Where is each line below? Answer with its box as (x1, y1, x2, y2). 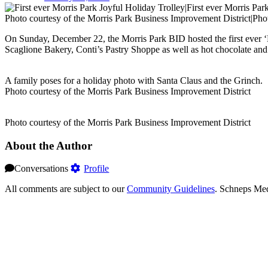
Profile (84, 163, 109, 174)
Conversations (14, 163, 68, 174)
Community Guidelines (127, 184, 215, 194)
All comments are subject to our (5, 184, 127, 194)
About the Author (5, 139, 92, 152)
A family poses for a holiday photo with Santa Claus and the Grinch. (5, 75, 263, 86)
